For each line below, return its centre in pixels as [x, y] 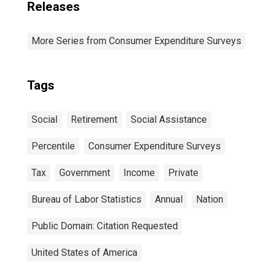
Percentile [53, 146]
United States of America [84, 253]
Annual [169, 199]
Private [183, 173]
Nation [210, 199]
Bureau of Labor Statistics [87, 199]
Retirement [94, 119]
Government [85, 173]
